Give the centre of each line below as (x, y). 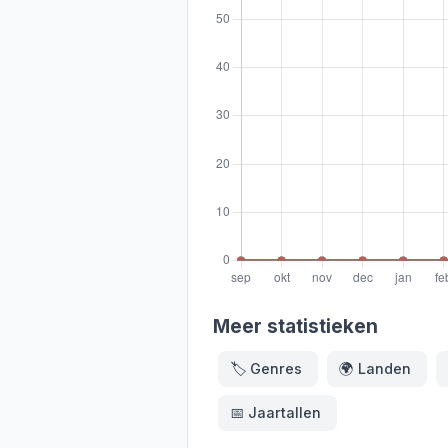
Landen (384, 369)
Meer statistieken (295, 326)
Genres (275, 369)
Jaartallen (284, 413)
